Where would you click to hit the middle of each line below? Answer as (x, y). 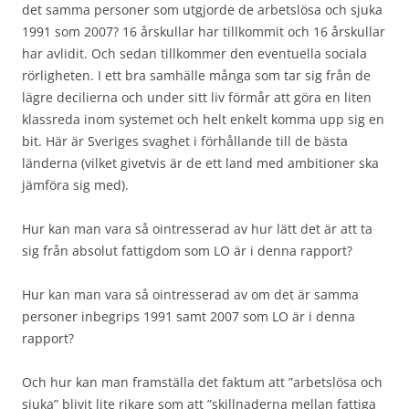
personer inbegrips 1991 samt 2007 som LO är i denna (189, 316)
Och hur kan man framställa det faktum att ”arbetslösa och (202, 382)
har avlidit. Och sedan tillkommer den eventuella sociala (194, 53)
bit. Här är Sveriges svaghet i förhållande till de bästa (185, 141)
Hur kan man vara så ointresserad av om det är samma (190, 294)
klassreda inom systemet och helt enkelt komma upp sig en (203, 119)
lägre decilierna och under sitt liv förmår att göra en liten (197, 97)
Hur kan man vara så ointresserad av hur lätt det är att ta (197, 228)
